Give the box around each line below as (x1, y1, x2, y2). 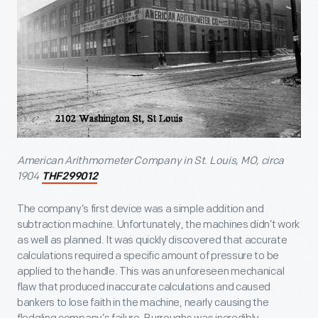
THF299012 (42, 172, 98, 183)
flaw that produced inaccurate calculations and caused (17, 280, 271, 295)
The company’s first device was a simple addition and (17, 202, 264, 216)
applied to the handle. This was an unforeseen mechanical (17, 265, 285, 279)
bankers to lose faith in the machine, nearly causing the (17, 296, 269, 310)
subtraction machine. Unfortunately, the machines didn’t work (17, 218, 300, 232)
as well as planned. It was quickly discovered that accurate (17, 234, 287, 248)
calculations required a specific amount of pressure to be (17, 249, 279, 263)
